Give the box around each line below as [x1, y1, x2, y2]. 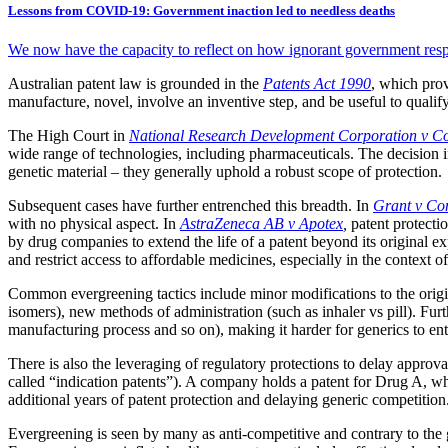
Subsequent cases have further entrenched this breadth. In [8, 197, 373, 215]
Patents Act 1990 [263, 75, 371, 93]
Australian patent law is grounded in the [8, 75, 263, 93]
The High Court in [8, 127, 129, 145]
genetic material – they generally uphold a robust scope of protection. [8, 163, 442, 181]
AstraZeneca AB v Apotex [180, 215, 343, 233]
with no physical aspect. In [8, 215, 180, 233]
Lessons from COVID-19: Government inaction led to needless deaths [8, 3, 395, 19]
